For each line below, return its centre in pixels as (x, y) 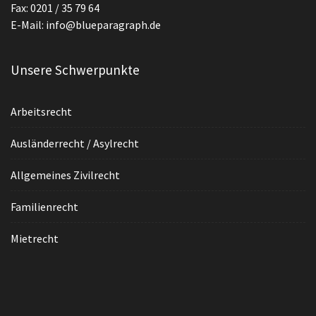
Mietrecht (35, 238)
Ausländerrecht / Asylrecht (75, 143)
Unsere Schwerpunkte (75, 70)
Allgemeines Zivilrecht (65, 175)
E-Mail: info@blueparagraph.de (86, 25)
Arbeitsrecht (41, 111)
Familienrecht (44, 207)
